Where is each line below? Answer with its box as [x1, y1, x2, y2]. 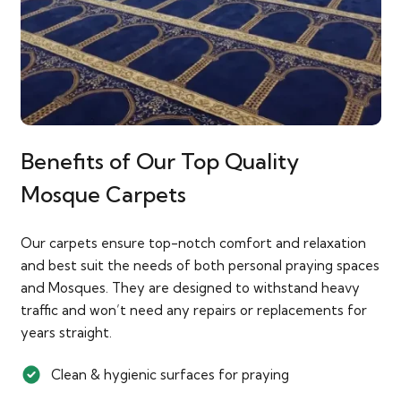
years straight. [20, 323, 112, 341]
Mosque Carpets [20, 181, 186, 209]
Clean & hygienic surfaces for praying [51, 366, 290, 384]
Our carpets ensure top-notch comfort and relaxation [20, 234, 366, 252]
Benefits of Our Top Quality [20, 148, 299, 175]
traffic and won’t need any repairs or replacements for [20, 301, 367, 319]
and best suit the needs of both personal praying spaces [20, 256, 380, 274]
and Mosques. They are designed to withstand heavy [20, 278, 360, 296]
